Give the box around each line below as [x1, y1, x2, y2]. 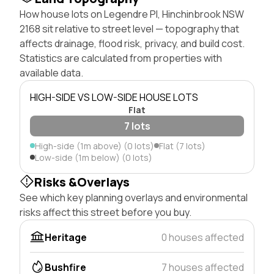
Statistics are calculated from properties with [20, 51, 222, 65]
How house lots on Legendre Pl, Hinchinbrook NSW [20, 7, 244, 21]
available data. [20, 65, 83, 80]
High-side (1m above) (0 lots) [35, 139, 154, 152]
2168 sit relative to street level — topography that [20, 21, 239, 35]
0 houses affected [161, 230, 244, 244]
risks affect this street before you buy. [20, 205, 191, 219]
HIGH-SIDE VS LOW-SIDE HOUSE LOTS [30, 90, 198, 104]
